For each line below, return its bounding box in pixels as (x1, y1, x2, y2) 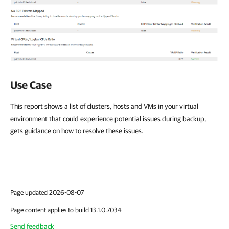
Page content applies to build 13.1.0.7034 (10, 206, 121, 214)
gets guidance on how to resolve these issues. (10, 127, 144, 135)
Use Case (10, 79, 52, 91)
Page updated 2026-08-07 (10, 189, 84, 197)
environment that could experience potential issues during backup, (10, 114, 207, 123)
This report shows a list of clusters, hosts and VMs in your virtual (10, 102, 198, 111)
